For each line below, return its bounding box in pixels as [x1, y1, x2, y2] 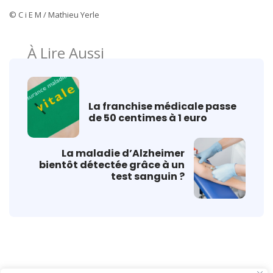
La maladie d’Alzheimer [62, 146, 185, 161]
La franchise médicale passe [88, 99, 236, 113]
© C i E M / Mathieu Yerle [9, 9, 99, 20]
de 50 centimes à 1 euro [88, 110, 211, 125]
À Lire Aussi [27, 42, 104, 63]
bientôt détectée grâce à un [39, 158, 185, 172]
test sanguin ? [111, 169, 185, 184]
